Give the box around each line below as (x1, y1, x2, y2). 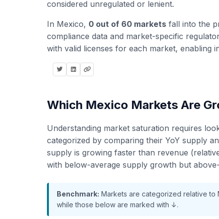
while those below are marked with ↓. (57, 200, 178, 209)
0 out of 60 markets (88, 19, 166, 29)
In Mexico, (47, 19, 88, 29)
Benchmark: (57, 190, 99, 198)
